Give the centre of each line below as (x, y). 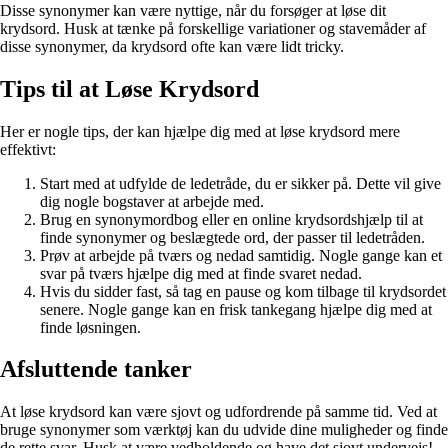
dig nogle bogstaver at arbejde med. (152, 201)
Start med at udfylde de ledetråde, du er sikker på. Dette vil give (240, 183)
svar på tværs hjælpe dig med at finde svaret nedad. (201, 273)
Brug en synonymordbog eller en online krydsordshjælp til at (231, 219)
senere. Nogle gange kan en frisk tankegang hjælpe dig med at (236, 309)
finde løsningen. (90, 327)
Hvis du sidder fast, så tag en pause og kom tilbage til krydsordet (243, 291)
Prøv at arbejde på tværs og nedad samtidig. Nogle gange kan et (241, 255)
